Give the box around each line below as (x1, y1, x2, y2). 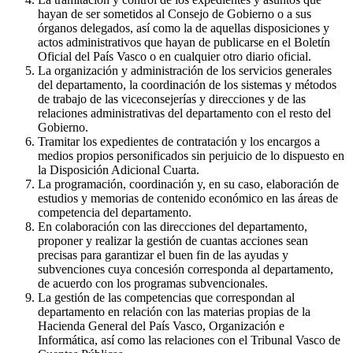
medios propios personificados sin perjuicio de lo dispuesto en (38, 148, 344, 162)
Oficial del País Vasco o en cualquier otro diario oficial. (38, 49, 311, 63)
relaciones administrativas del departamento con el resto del (38, 106, 331, 120)
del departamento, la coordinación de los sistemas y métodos (38, 77, 336, 91)
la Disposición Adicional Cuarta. (38, 162, 199, 176)
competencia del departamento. (38, 205, 191, 219)
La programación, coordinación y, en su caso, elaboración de (38, 176, 339, 191)
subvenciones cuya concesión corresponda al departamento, (38, 262, 333, 276)
